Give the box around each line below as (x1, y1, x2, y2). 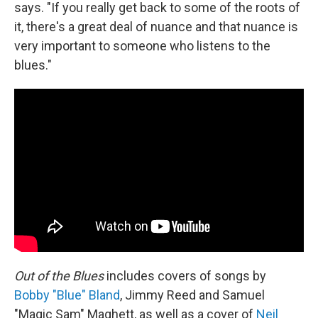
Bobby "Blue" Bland (14, 287, 120, 302)
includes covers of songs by (104, 268, 266, 283)
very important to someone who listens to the (14, 38, 270, 54)
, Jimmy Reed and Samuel (120, 287, 265, 302)
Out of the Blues (14, 268, 104, 283)
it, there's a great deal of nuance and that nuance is (14, 19, 298, 35)
